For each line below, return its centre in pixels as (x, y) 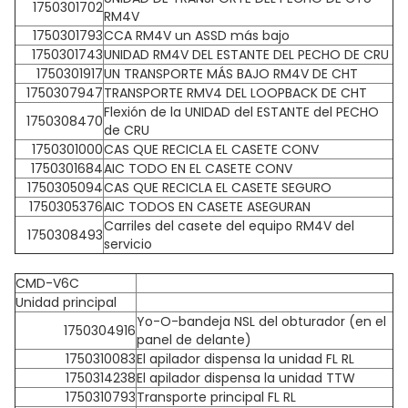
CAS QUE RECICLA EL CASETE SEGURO (218, 188)
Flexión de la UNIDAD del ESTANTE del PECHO (241, 112)
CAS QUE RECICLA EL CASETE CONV (211, 149)
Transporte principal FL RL (216, 397)
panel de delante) (194, 340)
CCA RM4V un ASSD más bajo (197, 36)
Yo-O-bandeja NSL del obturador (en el (261, 321)
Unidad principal (66, 302)
